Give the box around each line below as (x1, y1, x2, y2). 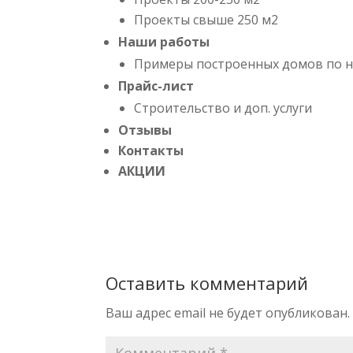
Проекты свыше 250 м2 (134, 10, 279, 28)
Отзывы (118, 121, 173, 139)
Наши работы (118, 32, 210, 50)
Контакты (118, 141, 184, 159)
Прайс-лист (118, 76, 198, 95)
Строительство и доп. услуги (134, 98, 313, 117)
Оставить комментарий (106, 270, 309, 295)
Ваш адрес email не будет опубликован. (106, 303, 351, 321)
